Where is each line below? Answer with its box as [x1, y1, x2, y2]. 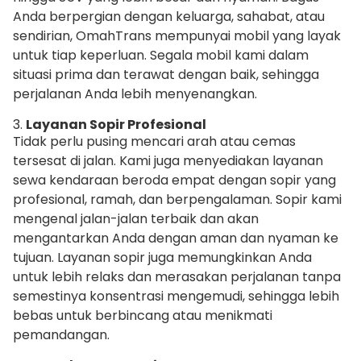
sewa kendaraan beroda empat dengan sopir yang [13, 171, 336, 190]
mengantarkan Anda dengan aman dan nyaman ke [13, 229, 338, 248]
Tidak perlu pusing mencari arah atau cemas [13, 132, 296, 151]
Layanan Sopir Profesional [26, 115, 206, 135]
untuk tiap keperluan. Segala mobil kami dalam [13, 46, 309, 65]
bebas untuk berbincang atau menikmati [13, 306, 272, 326]
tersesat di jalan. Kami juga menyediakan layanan [13, 151, 323, 171]
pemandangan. [13, 326, 110, 345]
